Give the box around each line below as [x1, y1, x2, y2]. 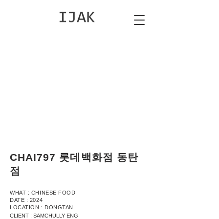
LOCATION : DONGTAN [10, 204, 73, 210]
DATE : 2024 [10, 197, 43, 203]
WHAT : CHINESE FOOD [10, 190, 76, 196]
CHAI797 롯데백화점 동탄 [10, 152, 138, 163]
